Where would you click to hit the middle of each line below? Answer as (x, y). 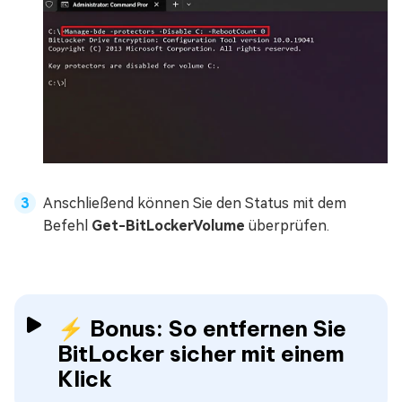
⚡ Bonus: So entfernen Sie (202, 329)
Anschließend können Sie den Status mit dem (195, 204)
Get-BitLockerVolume (168, 226)
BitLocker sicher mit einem (201, 354)
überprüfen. (287, 226)
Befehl (67, 226)
